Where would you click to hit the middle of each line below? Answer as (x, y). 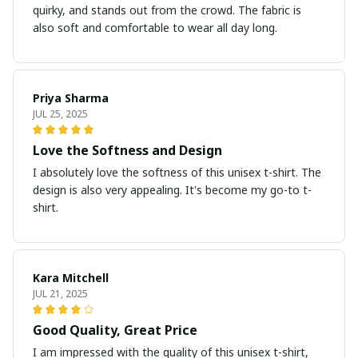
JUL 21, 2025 (60, 294)
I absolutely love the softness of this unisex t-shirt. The (177, 173)
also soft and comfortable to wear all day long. (155, 28)
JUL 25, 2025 (60, 114)
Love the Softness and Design (127, 151)
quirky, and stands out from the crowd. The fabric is (167, 10)
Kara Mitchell (71, 278)
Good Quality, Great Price (115, 330)
